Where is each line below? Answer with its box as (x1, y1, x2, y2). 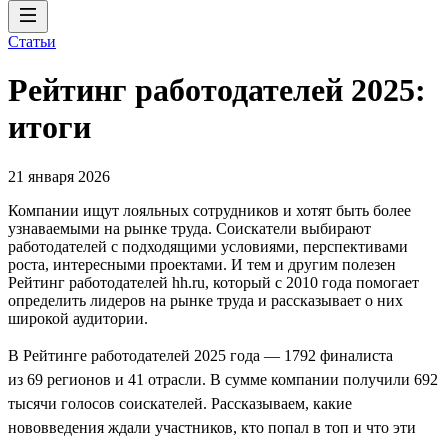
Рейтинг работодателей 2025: (8, 72, 426, 109)
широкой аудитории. (8, 309, 148, 327)
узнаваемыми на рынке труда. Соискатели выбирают (8, 219, 371, 237)
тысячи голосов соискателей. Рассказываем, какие (8, 394, 352, 412)
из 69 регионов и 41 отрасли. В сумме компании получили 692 (8, 370, 438, 388)
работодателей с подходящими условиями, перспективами (8, 237, 408, 255)
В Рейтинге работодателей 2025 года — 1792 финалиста (8, 346, 393, 364)
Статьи (8, 33, 56, 50)
